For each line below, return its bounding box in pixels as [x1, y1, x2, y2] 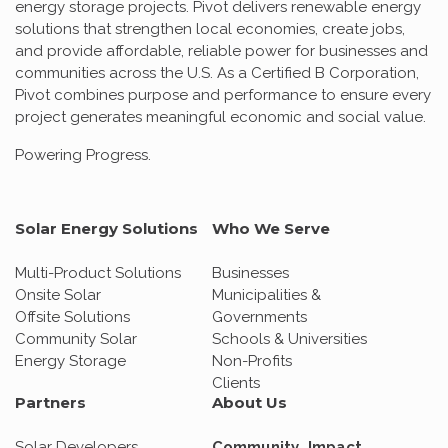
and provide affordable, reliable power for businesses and [15, 42, 428, 61]
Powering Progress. [15, 146, 151, 165]
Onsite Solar [15, 286, 101, 305]
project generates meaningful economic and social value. [15, 108, 426, 127]
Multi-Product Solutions [15, 264, 181, 283]
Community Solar [15, 330, 137, 349]
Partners [15, 393, 86, 413]
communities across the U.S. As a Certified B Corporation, [15, 64, 419, 83]
